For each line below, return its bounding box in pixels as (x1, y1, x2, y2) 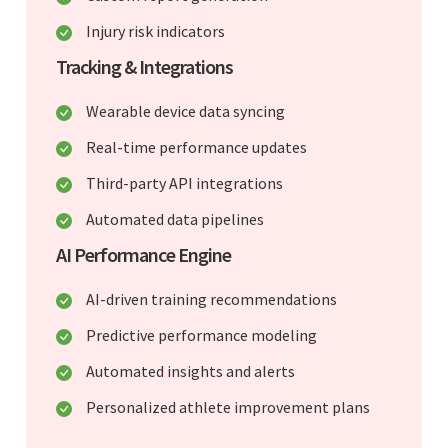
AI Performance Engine (56, 241, 231, 267)
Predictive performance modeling (86, 324, 317, 345)
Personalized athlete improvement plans (86, 396, 370, 417)
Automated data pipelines (86, 208, 264, 229)
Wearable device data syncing (86, 100, 285, 121)
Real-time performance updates (86, 136, 307, 157)
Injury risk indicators (86, 20, 225, 41)
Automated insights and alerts (86, 360, 295, 381)
